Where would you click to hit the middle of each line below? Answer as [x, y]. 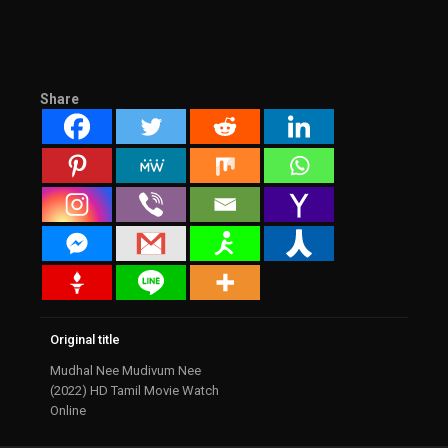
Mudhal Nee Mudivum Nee [125, 370]
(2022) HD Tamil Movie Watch [134, 390]
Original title [85, 339]
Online [68, 410]
